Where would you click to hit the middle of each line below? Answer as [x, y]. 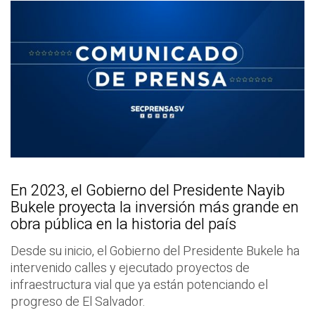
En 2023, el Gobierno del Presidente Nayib [148, 190]
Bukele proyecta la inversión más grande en [155, 207]
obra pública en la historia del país [123, 224]
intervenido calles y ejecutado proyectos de [130, 268]
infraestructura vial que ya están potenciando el [139, 285]
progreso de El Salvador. [78, 302]
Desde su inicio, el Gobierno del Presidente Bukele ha [155, 251]
